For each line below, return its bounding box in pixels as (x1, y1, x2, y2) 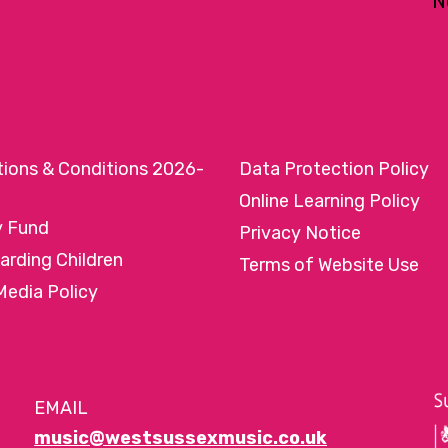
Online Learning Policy (238, 189, 420, 212)
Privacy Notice (238, 221, 361, 244)
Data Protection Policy (238, 157, 429, 180)
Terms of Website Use (238, 253, 419, 276)
